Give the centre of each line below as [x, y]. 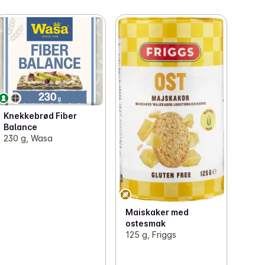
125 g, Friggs [151, 235]
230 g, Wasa [28, 138]
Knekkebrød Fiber [41, 115]
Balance [21, 127]
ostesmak [145, 224]
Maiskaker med [157, 212]
